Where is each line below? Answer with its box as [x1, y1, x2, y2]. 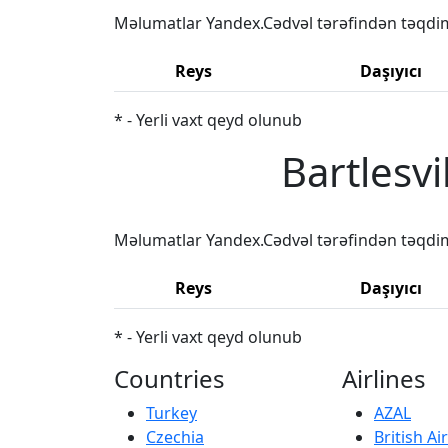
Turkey [146, 401, 197, 424]
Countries [114, 361, 225, 395]
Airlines [342, 361, 426, 395]
